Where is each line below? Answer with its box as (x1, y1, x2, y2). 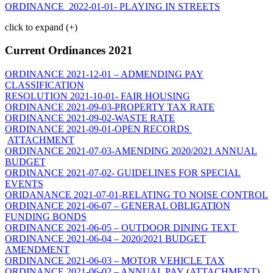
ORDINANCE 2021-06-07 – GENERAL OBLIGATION (5, 200, 230, 211)
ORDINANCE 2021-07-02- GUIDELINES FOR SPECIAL (5, 167, 241, 178)
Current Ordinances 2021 (5, 44, 133, 57)
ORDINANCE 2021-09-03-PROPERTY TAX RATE (5, 101, 214, 112)
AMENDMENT (5, 244, 69, 255)
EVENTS (5, 178, 43, 189)
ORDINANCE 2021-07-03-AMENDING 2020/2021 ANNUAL (5, 145, 257, 156)
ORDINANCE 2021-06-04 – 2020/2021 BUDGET (5, 233, 206, 244)
